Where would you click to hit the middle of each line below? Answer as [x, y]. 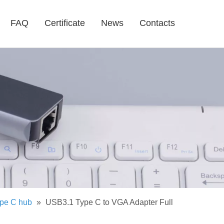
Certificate [65, 23]
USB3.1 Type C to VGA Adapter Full [109, 202]
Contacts [157, 23]
